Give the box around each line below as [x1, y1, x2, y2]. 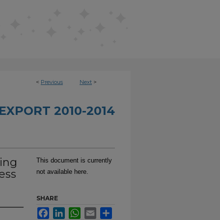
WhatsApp [81, 207, 110, 215]
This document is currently [36, 157, 112, 164]
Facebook [49, 207, 77, 215]
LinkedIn [65, 207, 89, 215]
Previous [41, 79, 63, 85]
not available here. [36, 168, 88, 175]
